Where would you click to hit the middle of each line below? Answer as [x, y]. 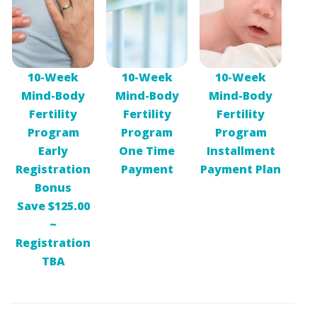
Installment [241, 151]
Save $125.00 [53, 206]
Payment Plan [241, 169]
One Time [147, 151]
